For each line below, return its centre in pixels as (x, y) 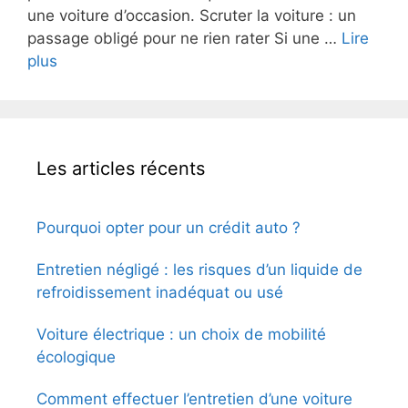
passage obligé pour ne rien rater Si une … (184, 39)
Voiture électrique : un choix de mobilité (181, 335)
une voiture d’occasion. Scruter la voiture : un (192, 16)
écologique (76, 357)
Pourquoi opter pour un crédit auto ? (168, 228)
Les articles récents (121, 169)
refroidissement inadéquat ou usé (160, 293)
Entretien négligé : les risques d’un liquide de (199, 270)
